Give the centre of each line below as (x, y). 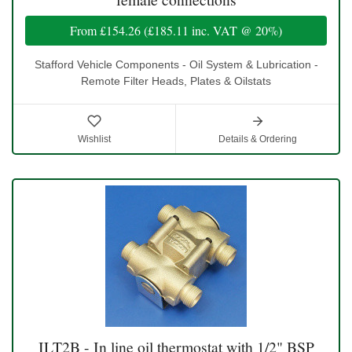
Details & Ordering (257, 139)
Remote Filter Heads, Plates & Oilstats (176, 81)
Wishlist (94, 139)
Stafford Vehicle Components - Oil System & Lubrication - (176, 64)
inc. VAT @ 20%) (235, 30)
